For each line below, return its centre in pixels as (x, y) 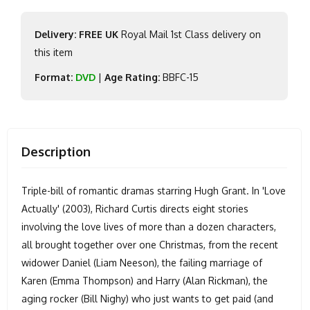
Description (56, 151)
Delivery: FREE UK (76, 34)
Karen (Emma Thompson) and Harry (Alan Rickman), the (145, 280)
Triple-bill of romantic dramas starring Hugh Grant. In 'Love (154, 190)
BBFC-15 (179, 77)
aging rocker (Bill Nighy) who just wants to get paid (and (147, 298)
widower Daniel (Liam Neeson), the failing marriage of (142, 262)
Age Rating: (132, 77)
